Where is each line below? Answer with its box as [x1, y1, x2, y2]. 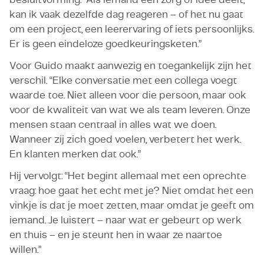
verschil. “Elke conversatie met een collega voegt [9, 75, 237, 85]
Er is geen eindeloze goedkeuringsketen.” [9, 38, 202, 49]
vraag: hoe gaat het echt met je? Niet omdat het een [9, 185, 253, 196]
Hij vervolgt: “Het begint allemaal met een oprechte [9, 170, 246, 181]
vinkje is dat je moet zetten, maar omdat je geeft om [9, 200, 254, 210]
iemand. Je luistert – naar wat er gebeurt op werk [9, 214, 242, 225]
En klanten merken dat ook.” [9, 148, 141, 159]
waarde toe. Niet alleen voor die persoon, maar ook [9, 90, 246, 100]
